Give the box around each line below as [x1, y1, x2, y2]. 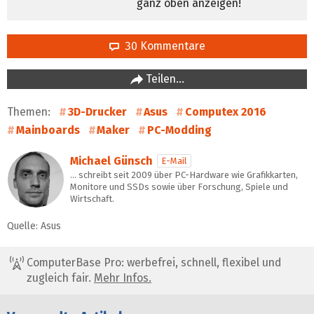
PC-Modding [146, 123, 212, 137]
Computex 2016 [184, 105, 266, 119]
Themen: [7, 105, 53, 119]
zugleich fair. [27, 271, 94, 285]
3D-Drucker [67, 105, 127, 119]
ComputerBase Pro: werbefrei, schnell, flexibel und [24, 256, 281, 270]
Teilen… [142, 72, 184, 86]
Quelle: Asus [7, 220, 61, 233]
